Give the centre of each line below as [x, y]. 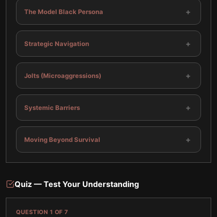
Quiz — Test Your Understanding [77, 184]
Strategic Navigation [57, 43]
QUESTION [33, 212]
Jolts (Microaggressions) [63, 75]
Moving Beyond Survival [62, 139]
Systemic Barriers [52, 107]
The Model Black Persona [64, 11]
